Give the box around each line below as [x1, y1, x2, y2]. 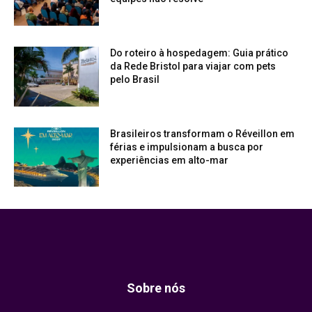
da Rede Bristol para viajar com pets [110, 60, 276, 72]
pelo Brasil [110, 73, 160, 85]
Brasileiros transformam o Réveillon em [110, 127, 295, 139]
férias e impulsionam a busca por [110, 141, 264, 153]
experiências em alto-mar [110, 154, 229, 166]
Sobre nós [127, 281, 185, 296]
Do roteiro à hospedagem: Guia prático [110, 47, 289, 58]
